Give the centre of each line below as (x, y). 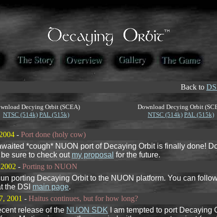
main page (51, 187)
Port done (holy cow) (53, 134)
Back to (194, 87)
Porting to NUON (50, 166)
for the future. (137, 155)
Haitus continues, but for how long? (83, 198)
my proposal (93, 155)
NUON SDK (87, 210)
